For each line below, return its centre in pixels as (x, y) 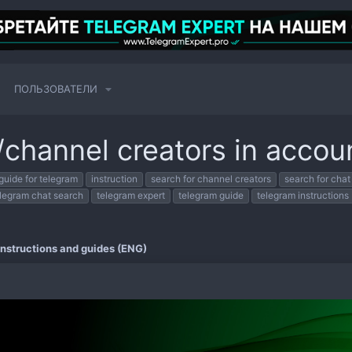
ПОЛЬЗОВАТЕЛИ (55, 89)
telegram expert (131, 196)
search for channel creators (211, 179)
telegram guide (211, 196)
